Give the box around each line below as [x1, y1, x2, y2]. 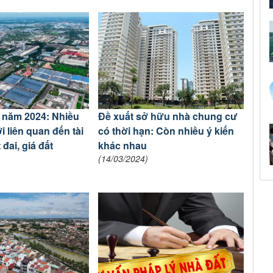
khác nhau [98, 138, 147, 153]
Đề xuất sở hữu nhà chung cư [98, 109, 238, 124]
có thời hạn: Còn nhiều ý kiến [98, 124, 235, 138]
